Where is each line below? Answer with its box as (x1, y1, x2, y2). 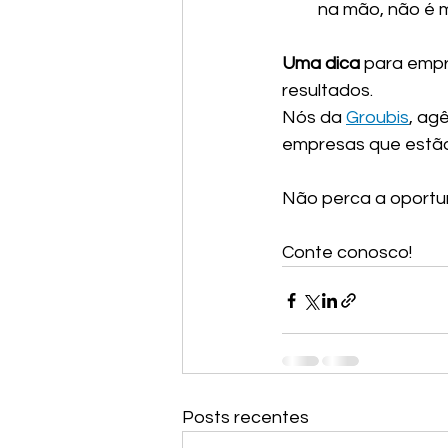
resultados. (282, 81, 373, 100)
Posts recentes (182, 408, 309, 427)
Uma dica (282, 54, 364, 73)
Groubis (346, 108, 409, 127)
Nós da (282, 108, 346, 127)
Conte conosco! (282, 243, 412, 262)
